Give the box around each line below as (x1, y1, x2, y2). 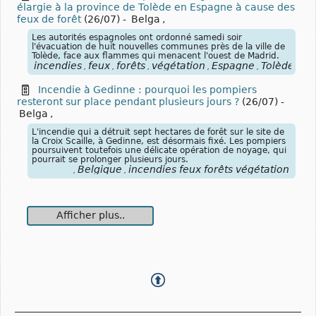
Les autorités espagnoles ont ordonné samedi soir (32, 32, 242, 42)
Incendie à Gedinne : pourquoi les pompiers (38, 83, 257, 95)
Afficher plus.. (56, 209, 125, 221)
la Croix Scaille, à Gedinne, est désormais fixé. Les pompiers (32, 135, 286, 146)
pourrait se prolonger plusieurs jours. (32, 154, 188, 164)
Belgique (78, 163, 122, 175)
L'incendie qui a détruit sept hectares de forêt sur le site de (32, 126, 284, 137)
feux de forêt (17, 13, 84, 25)
